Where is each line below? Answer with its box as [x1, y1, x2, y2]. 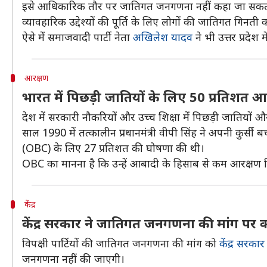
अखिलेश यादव [133, 30, 193, 44]
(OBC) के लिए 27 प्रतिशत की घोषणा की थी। [22, 141, 204, 155]
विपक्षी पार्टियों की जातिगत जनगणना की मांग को [22, 236, 219, 250]
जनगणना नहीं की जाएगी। [22, 252, 125, 266]
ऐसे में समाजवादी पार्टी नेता [22, 30, 133, 44]
